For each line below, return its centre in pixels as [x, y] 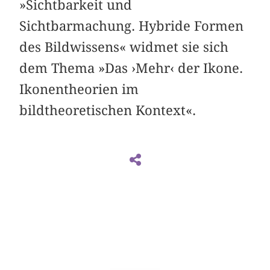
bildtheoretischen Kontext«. [108, 110]
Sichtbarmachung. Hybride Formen [132, 26]
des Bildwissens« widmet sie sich [124, 47]
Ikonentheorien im [79, 89]
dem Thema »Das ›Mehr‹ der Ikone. [131, 68]
